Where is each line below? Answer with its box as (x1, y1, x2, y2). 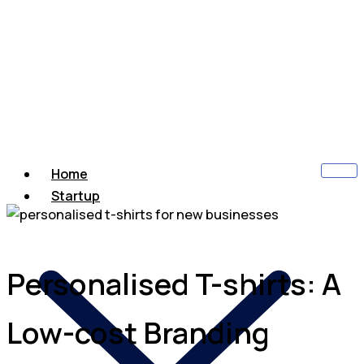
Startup (51, 187, 100, 206)
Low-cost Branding (6, 312, 270, 353)
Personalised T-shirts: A (6, 263, 341, 305)
